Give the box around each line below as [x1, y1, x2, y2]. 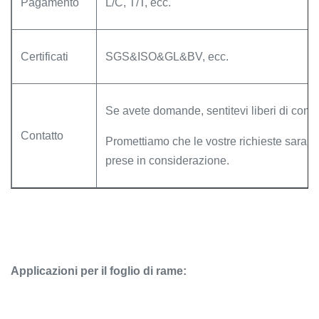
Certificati [21, 51, 68, 63]
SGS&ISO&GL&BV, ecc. [105, 51, 229, 63]
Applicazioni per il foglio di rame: [11, 265, 187, 277]
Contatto [21, 130, 63, 142]
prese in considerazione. [105, 155, 229, 167]
